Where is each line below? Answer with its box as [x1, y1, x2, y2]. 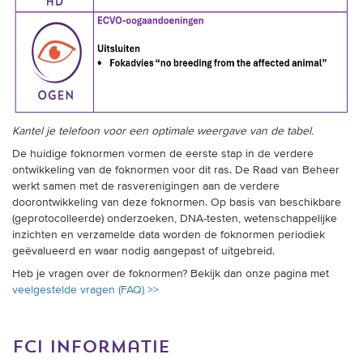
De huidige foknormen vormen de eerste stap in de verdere [12, 148, 314, 160]
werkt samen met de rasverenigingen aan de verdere [12, 181, 280, 193]
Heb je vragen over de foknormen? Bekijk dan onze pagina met [12, 268, 329, 280]
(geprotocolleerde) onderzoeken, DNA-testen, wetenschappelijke [12, 213, 337, 225]
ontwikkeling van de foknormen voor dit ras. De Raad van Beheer [12, 164, 340, 177]
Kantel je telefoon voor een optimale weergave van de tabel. [12, 126, 314, 138]
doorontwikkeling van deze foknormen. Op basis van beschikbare [12, 197, 341, 209]
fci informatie [12, 339, 169, 357]
